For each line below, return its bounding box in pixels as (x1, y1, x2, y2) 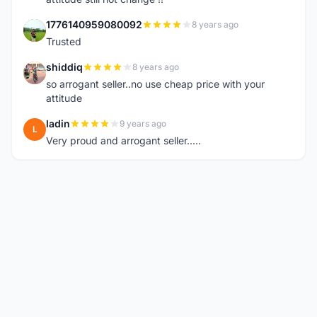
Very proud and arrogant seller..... (46, 134, 201, 146)
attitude (46, 92, 82, 104)
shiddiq (46, 61, 83, 73)
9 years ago (120, 118, 166, 129)
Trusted (46, 35, 81, 47)
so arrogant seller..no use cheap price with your (46, 78, 265, 90)
